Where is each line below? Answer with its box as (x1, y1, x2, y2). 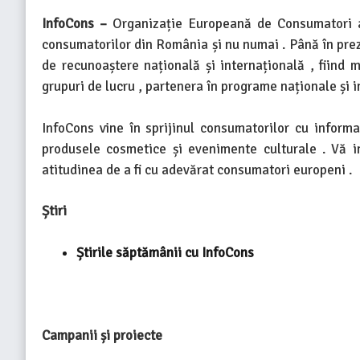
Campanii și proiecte (42, 326, 162, 344)
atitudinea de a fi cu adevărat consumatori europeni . (42, 161, 352, 178)
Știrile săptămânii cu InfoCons (76, 243, 254, 261)
